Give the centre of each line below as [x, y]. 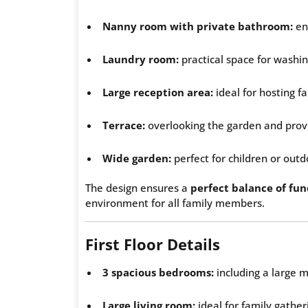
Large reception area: [158, 92]
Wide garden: [137, 158]
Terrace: [124, 125]
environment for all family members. [175, 202]
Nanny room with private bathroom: [198, 26]
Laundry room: [141, 59]
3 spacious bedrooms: [158, 272]
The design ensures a [138, 187]
